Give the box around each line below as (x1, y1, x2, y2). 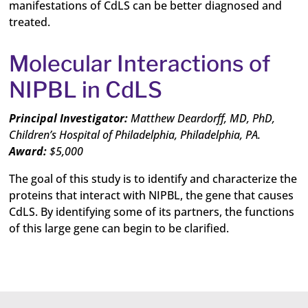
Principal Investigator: (9, 111, 131, 126)
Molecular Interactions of (9, 50, 271, 77)
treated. (9, 14, 51, 30)
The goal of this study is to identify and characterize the (9, 171, 298, 186)
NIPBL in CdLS (9, 76, 163, 103)
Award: (9, 144, 50, 159)
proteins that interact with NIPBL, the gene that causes (9, 188, 294, 203)
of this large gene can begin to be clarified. (9, 221, 230, 236)
